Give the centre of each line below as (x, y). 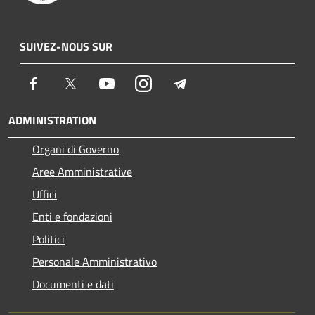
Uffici (45, 194)
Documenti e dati (73, 284)
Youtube (134, 83)
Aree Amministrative (82, 172)
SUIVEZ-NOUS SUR (66, 47)
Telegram (210, 83)
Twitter (95, 83)
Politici (49, 239)
